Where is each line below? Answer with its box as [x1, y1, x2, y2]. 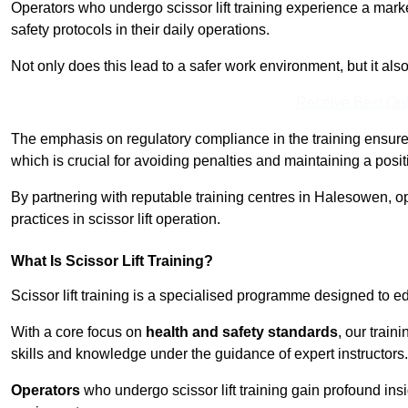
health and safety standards [146, 324, 338, 341]
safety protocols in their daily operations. [11, 22, 270, 38]
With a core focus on [11, 324, 146, 341]
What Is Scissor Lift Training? [11, 253, 213, 270]
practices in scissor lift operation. [11, 211, 220, 228]
